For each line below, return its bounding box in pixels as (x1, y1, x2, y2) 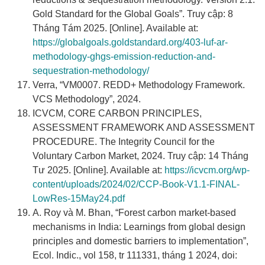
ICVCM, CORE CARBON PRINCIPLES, (33, 108, 202, 119)
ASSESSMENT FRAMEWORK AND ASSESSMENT (33, 122, 255, 133)
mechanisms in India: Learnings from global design (33, 222, 245, 232)
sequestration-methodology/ (33, 66, 149, 76)
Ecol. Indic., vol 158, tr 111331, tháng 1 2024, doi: (33, 250, 237, 261)
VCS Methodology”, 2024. (33, 94, 141, 105)
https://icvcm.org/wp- (164, 165, 250, 176)
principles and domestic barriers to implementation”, (33, 236, 248, 247)
